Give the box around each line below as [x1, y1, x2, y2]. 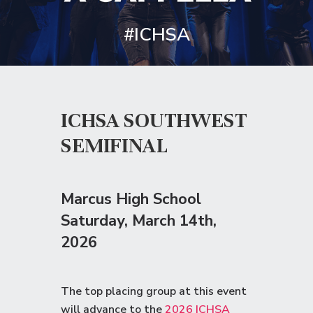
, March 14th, [124, 210, 217, 231]
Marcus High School [61, 189, 201, 210]
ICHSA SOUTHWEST [61, 107, 247, 133]
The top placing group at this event [61, 284, 247, 299]
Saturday [61, 210, 124, 231]
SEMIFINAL [61, 133, 168, 159]
